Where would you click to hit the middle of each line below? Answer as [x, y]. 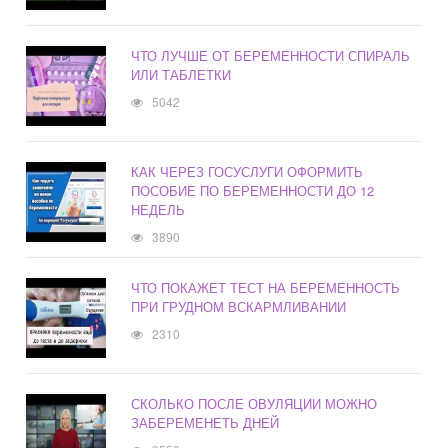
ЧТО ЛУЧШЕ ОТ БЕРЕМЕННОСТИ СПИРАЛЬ [271, 56]
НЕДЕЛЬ [158, 210]
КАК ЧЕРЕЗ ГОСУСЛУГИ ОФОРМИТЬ [247, 172]
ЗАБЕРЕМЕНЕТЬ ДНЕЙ [205, 423]
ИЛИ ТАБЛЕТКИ [181, 75]
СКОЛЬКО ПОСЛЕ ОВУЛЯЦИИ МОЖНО [254, 404]
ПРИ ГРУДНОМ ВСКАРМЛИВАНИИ [239, 307]
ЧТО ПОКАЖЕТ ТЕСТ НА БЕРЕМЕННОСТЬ [266, 288]
